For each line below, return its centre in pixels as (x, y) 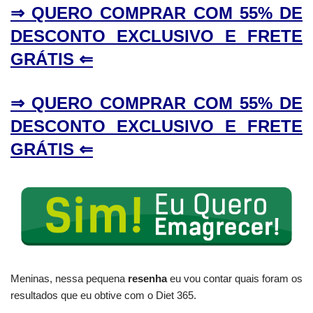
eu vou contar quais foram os (235, 278)
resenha (146, 278)
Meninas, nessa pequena (68, 278)
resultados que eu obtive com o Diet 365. (103, 295)
